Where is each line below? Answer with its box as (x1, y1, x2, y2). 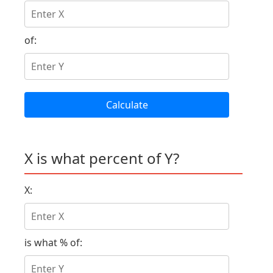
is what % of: (24, 235, 82, 249)
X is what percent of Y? (24, 148, 179, 169)
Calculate (105, 98, 148, 112)
